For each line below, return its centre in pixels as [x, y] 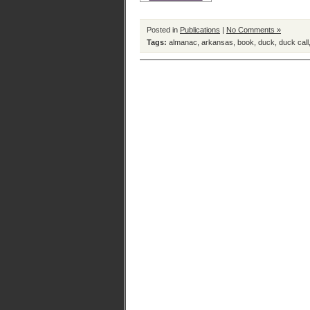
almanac [183, 42]
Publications [200, 30]
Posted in [163, 30]
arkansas [217, 42]
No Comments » [254, 30]
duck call [294, 42]
